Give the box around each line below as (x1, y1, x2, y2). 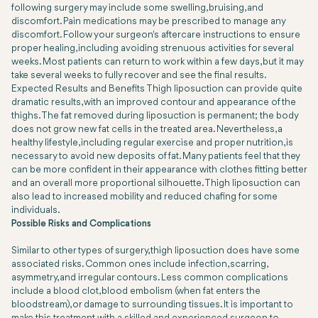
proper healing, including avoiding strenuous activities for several (11, 44, 294, 54)
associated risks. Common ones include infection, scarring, (11, 260, 267, 270)
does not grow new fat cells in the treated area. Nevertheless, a (11, 125, 283, 135)
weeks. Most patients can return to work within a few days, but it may (11, 57, 303, 67)
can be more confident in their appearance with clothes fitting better (11, 165, 307, 175)
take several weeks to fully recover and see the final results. (11, 71, 267, 81)
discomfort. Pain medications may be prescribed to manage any (11, 17, 285, 27)
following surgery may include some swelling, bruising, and (11, 4, 263, 13)
